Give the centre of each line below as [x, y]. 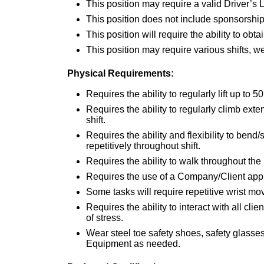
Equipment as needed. [133, 243]
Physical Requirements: [121, 73]
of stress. [105, 217]
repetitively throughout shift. [143, 146]
